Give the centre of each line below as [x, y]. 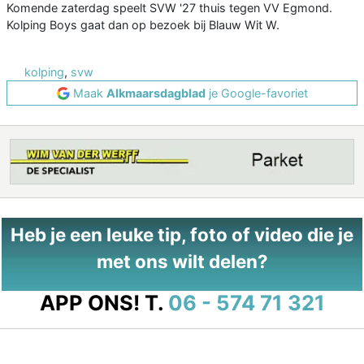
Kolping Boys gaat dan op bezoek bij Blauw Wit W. [143, 25]
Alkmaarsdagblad [156, 93]
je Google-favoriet [256, 93]
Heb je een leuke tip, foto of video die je [182, 235]
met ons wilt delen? [182, 262]
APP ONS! [89, 303]
